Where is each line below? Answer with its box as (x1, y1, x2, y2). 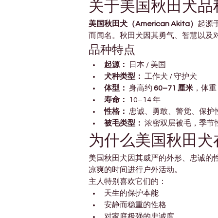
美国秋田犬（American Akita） (89, 20, 198, 28)
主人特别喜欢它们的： (89, 178, 166, 186)
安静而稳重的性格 (104, 201, 166, 209)
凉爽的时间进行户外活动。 (89, 166, 182, 174)
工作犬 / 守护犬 (143, 73, 197, 81)
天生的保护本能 (104, 189, 159, 198)
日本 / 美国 (127, 61, 166, 69)
